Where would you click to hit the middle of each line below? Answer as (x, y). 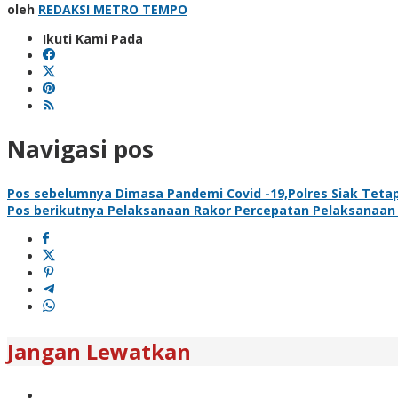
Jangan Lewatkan (99, 351)
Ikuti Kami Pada (93, 38)
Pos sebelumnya (60, 193)
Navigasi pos (80, 150)
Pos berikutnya (56, 210)
